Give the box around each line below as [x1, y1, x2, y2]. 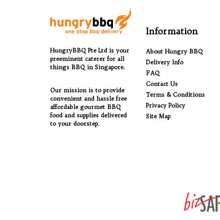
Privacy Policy [146, 101, 185, 109]
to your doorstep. [50, 120, 99, 128]
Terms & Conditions [146, 90, 205, 98]
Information [146, 25, 198, 37]
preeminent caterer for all [50, 55, 124, 63]
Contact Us [146, 80, 178, 87]
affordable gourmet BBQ [50, 103, 121, 111]
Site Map [146, 112, 170, 120]
